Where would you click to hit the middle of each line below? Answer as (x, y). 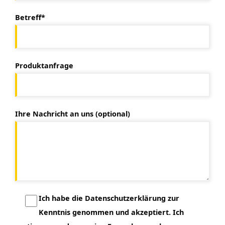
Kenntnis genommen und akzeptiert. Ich (111, 212)
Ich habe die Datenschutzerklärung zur (109, 198)
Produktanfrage (44, 66)
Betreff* (30, 18)
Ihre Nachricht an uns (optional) (73, 114)
